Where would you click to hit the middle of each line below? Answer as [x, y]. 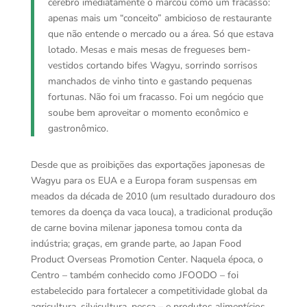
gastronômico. [78, 128]
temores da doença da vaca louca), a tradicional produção [151, 212]
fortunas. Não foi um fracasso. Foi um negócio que [155, 97]
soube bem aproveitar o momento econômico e [148, 113]
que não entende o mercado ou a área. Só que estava [160, 34]
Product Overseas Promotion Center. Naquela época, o [147, 259]
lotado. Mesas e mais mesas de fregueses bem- [149, 50]
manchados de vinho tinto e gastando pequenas [150, 81]
